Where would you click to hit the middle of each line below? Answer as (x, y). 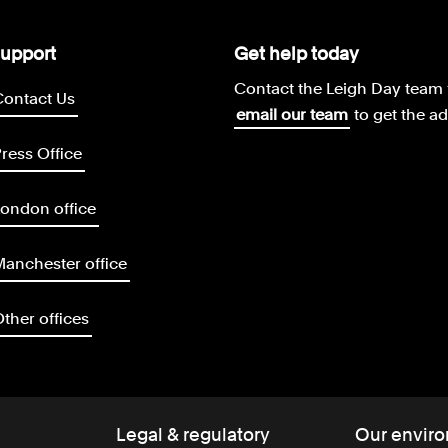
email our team (292, 114)
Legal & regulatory (193, 434)
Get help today (296, 53)
